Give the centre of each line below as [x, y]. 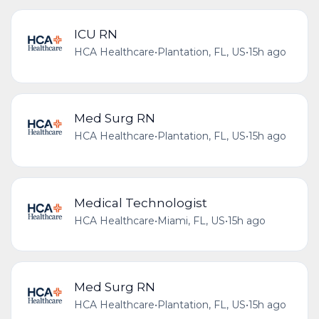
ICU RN [95, 34]
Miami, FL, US [191, 220]
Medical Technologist [140, 202]
